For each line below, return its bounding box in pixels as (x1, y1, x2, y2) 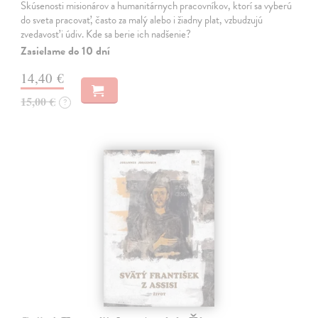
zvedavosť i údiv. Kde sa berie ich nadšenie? (21, 26, 192, 42)
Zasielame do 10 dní (21, 42, 111, 60)
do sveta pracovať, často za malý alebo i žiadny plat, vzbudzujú (21, 11, 263, 28)
